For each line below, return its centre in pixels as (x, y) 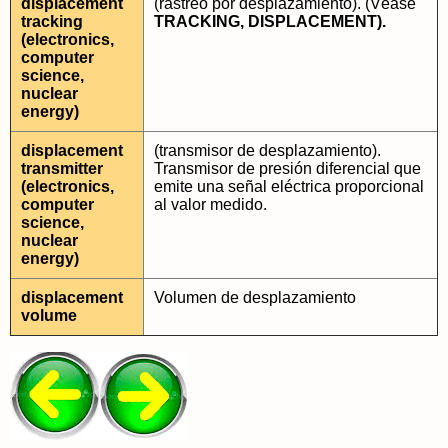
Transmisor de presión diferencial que (287, 168)
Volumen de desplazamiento (255, 297)
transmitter (62, 168)
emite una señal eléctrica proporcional (289, 186)
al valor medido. (210, 204)
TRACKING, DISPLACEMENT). (270, 21)
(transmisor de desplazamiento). (267, 150)
